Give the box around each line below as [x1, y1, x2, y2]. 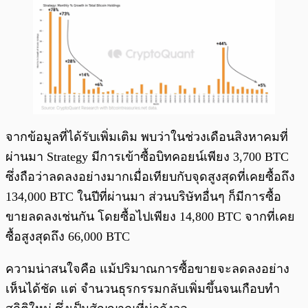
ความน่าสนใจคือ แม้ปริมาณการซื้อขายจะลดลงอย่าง [5, 262, 289, 276]
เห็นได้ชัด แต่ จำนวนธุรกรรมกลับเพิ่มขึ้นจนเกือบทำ [5, 282, 280, 296]
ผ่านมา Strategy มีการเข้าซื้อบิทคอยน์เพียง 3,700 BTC [5, 150, 289, 164]
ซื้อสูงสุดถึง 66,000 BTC [5, 230, 130, 244]
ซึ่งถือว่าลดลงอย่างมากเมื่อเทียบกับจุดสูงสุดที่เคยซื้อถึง [5, 170, 295, 184]
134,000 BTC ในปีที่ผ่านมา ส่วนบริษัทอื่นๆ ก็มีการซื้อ [5, 190, 281, 204]
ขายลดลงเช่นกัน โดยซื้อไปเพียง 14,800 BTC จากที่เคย [5, 210, 295, 224]
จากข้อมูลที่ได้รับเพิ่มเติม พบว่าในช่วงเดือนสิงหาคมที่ [5, 130, 288, 144]
